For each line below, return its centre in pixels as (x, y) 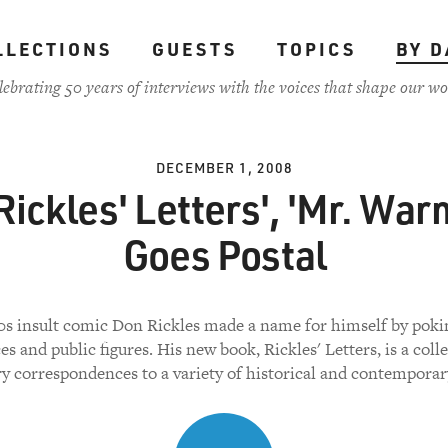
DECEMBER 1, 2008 (224, 167)
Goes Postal (224, 254)
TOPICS (316, 49)
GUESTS (194, 49)
